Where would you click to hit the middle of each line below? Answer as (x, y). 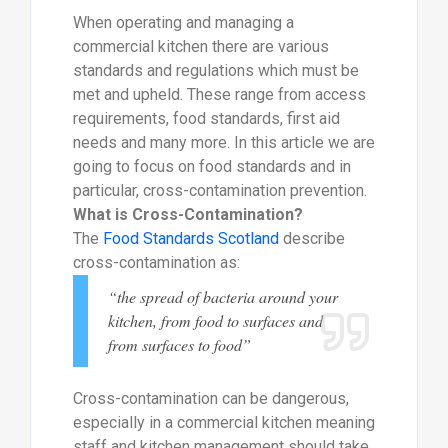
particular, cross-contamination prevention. (219, 191)
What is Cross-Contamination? (187, 215)
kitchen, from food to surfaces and (215, 321)
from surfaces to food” (179, 345)
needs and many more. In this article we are (223, 143)
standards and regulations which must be (215, 71)
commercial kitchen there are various (200, 47)
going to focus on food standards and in (211, 167)
